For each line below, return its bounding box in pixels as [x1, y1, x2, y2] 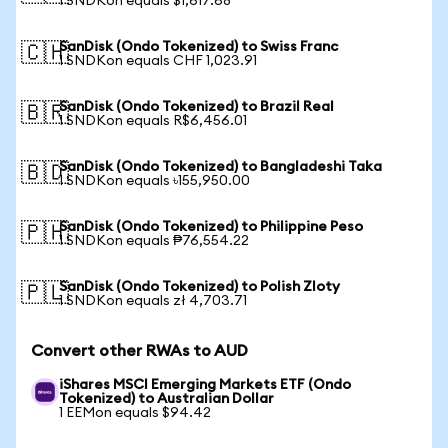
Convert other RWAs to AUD [31, 343, 248, 359]
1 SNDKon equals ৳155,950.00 [59, 174, 250, 188]
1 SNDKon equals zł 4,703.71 [59, 294, 247, 308]
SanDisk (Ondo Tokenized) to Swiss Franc [59, 40, 338, 54]
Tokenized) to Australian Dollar [59, 392, 274, 406]
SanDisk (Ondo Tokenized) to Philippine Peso [59, 220, 363, 234]
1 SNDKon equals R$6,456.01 [59, 114, 247, 128]
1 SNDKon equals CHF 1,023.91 [59, 54, 257, 68]
